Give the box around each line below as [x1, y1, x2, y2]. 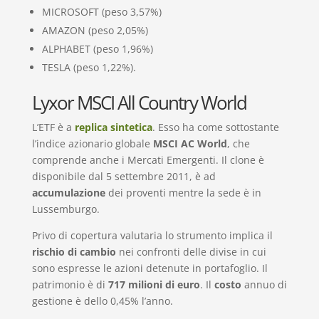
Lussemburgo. [31, 202, 100, 216]
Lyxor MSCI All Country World [31, 89, 246, 115]
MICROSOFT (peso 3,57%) [41, 4, 162, 19]
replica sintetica [74, 120, 152, 134]
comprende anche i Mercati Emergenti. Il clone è [31, 152, 264, 167]
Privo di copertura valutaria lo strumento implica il [31, 228, 273, 242]
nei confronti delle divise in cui [115, 244, 266, 258]
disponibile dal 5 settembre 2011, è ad [31, 169, 216, 183]
